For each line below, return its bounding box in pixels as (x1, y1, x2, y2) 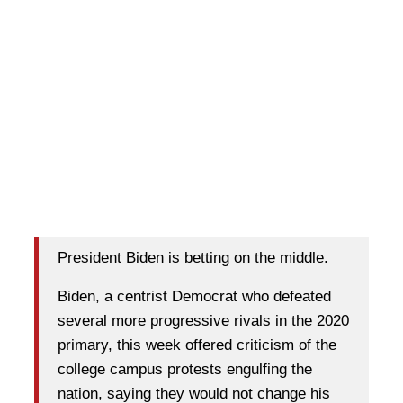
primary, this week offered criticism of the (58, 336, 336, 354)
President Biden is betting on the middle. (58, 249, 328, 267)
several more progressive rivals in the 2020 (58, 312, 349, 330)
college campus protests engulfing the (58, 361, 312, 379)
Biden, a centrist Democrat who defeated (58, 288, 331, 306)
